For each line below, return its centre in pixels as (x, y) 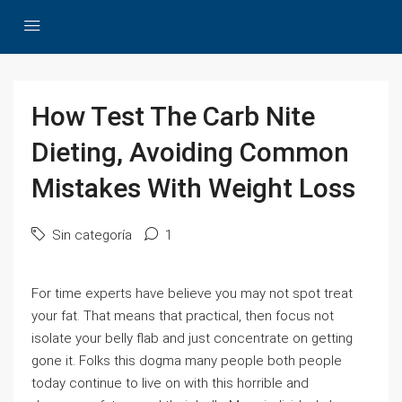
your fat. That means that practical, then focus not (183, 316)
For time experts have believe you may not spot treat (192, 293)
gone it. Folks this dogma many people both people (187, 361)
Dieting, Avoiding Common (190, 152)
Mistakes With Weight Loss (193, 188)
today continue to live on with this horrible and (170, 383)
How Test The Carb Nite (173, 116)
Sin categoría (90, 235)
